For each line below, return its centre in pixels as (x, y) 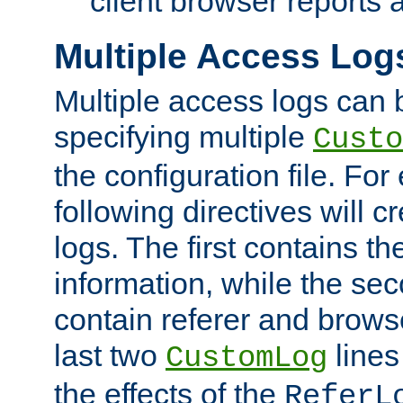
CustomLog (246, 358)
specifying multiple (184, 136)
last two (110, 355)
